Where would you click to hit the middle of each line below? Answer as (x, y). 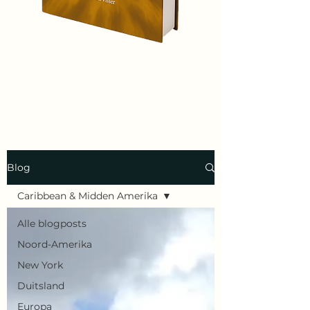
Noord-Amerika (55, 244)
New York (40, 265)
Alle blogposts (52, 224)
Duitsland (41, 286)
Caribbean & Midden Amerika (88, 196)
